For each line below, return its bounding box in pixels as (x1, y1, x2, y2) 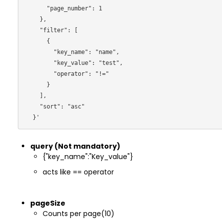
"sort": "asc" (25, 103, 40, 110)
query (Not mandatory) (30, 141, 120, 151)
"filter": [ (25, 27, 40, 34)
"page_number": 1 (25, 5, 47, 12)
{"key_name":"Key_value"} (42, 152, 133, 162)
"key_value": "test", (25, 59, 54, 66)
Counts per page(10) (42, 209, 114, 219)
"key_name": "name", (25, 49, 54, 55)
